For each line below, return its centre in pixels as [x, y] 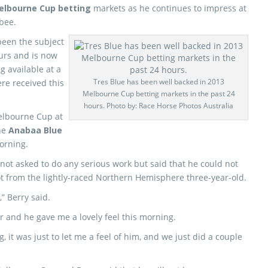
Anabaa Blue [35, 130]
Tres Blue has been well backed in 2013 [159, 82]
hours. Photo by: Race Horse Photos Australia [159, 106]
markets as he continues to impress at [169, 8]
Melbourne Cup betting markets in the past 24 [159, 94]
